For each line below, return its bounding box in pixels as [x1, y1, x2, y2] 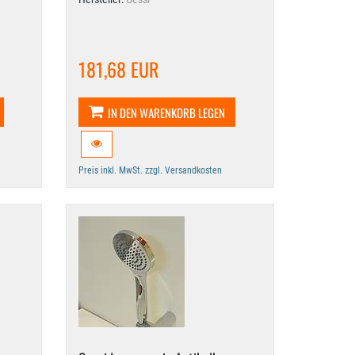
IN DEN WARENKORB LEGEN [108, 104, 226, 121]
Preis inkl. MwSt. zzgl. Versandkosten [78, 165, 223, 176]
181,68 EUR [78, 55, 159, 83]
